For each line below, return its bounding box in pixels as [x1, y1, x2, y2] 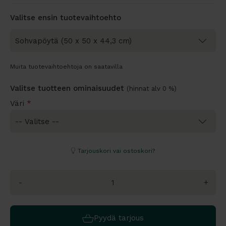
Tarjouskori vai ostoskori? [78, 147, 155, 155]
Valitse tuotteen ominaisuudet [10, 84, 127, 93]
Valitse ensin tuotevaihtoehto [10, 13, 121, 23]
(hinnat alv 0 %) [127, 85, 177, 93]
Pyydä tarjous [94, 213, 144, 223]
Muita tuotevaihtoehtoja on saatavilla [10, 63, 123, 71]
